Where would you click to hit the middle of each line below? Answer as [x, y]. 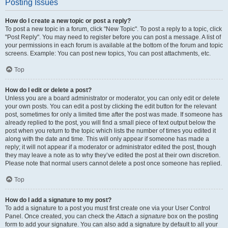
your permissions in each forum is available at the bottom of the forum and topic [114, 45]
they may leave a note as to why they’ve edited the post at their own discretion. [113, 155]
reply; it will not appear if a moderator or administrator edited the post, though [111, 147]
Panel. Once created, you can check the [61, 216]
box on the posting [192, 216]
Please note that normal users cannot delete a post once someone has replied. [113, 163]
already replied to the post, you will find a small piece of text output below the [110, 123]
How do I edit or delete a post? [48, 90]
